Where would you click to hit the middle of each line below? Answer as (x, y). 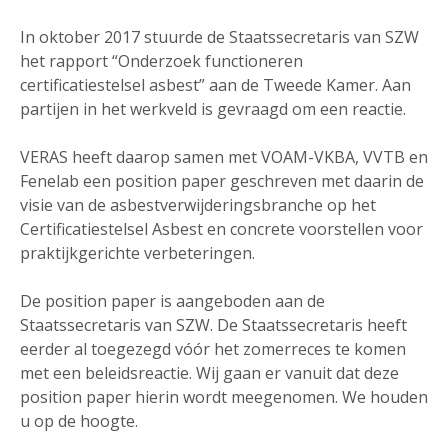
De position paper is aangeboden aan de (172, 300)
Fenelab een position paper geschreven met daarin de (222, 180)
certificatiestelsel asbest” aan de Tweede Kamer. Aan (215, 84)
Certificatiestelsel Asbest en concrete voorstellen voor (221, 228)
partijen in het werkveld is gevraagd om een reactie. (213, 108)
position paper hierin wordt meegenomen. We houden (224, 396)
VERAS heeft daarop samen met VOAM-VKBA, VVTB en (224, 156)
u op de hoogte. (81, 420)
